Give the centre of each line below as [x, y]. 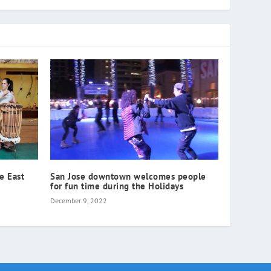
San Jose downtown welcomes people [128, 177]
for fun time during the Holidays [117, 186]
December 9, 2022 [79, 201]
